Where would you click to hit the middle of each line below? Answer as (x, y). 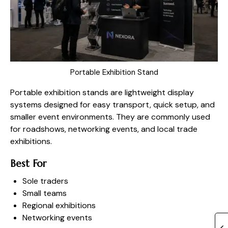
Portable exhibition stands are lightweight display (102, 92)
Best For (28, 163)
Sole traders (45, 181)
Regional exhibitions (59, 205)
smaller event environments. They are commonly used (110, 117)
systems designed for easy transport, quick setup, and (112, 104)
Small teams (45, 193)
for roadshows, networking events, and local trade (104, 129)
